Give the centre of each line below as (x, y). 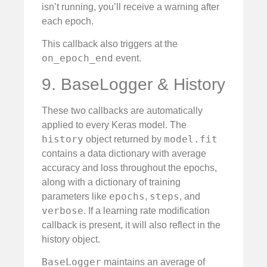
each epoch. (68, 21)
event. (127, 58)
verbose (63, 210)
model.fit (191, 139)
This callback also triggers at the (110, 44)
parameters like (75, 196)
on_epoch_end (77, 58)
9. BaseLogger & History (133, 84)
